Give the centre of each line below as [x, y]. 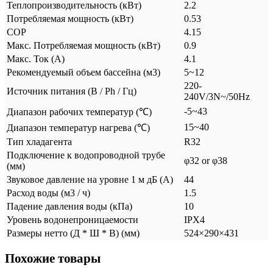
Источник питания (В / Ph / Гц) [72, 91]
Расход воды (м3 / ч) [48, 193]
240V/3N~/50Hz [217, 97]
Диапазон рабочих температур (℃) [79, 112]
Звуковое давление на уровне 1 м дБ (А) [90, 179]
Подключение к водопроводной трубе [86, 155]
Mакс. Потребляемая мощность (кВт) [83, 45]
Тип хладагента [39, 142]
